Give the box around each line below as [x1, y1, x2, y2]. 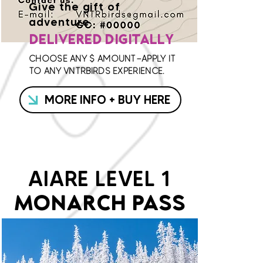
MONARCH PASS [13, 195, 186, 215]
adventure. [29, 15, 93, 29]
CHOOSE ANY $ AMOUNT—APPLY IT [29, 53, 176, 64]
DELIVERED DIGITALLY [29, 34, 174, 48]
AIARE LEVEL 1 [28, 166, 171, 191]
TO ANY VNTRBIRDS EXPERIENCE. [29, 66, 164, 76]
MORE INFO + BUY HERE [45, 92, 170, 107]
